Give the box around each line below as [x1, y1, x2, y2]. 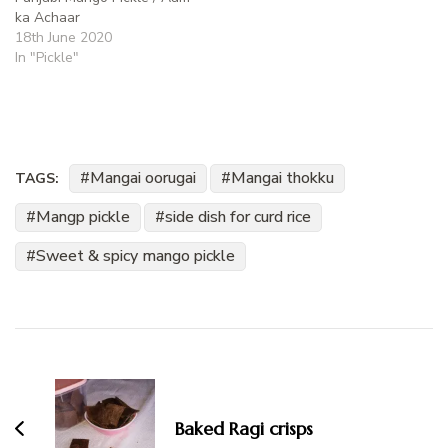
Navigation [14, 359, 152, 395]
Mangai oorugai [90, 167, 196, 190]
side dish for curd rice [165, 206, 311, 229]
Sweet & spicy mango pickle [36, 245, 235, 268]
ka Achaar [15, 8, 80, 28]
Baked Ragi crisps [175, 417, 313, 441]
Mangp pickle [36, 206, 130, 229]
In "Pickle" [15, 48, 79, 68]
